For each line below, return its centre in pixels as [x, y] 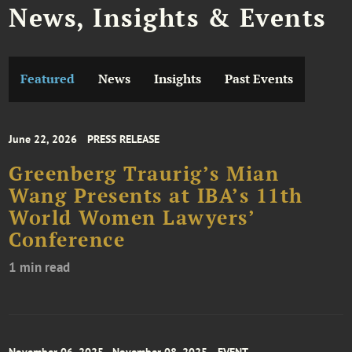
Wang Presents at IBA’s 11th [156, 196]
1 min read [40, 268]
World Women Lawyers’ [132, 218]
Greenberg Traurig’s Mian [144, 174]
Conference [67, 240]
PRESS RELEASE [124, 139]
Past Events [259, 79]
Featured [48, 79]
